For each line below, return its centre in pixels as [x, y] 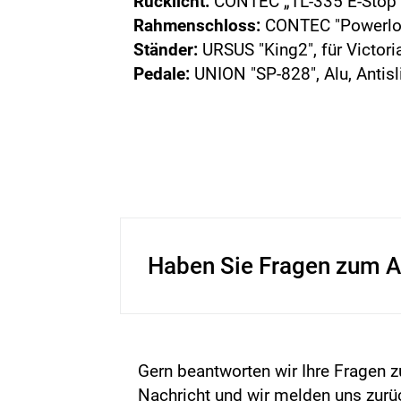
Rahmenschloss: [197, 26]
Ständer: [166, 50]
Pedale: [162, 74]
